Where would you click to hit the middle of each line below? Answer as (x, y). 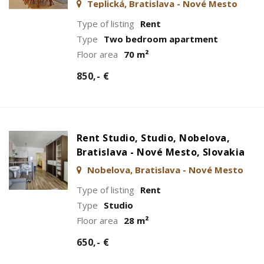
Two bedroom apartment (161, 39)
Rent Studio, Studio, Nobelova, (154, 138)
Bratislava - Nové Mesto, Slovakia (161, 152)
